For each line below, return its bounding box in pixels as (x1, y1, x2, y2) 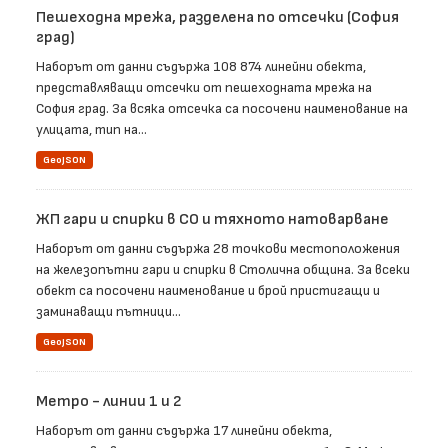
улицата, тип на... (36, 121, 147, 139)
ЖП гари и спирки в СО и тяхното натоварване (36, 210, 389, 230)
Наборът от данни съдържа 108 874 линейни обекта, (36, 58, 366, 76)
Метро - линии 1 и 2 (36, 392, 182, 412)
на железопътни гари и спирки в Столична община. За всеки (36, 261, 410, 279)
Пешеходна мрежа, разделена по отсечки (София (36, 8, 399, 28)
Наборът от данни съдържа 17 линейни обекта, (36, 422, 332, 440)
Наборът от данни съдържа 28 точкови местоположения (36, 240, 400, 258)
